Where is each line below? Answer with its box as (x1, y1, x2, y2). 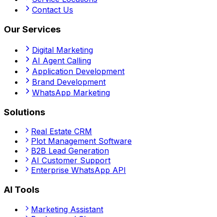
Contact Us (32, 5, 73, 15)
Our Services (4, 24, 61, 35)
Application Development (32, 66, 124, 76)
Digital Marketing (32, 45, 93, 55)
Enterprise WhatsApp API (31, 165, 126, 175)
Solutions (4, 106, 45, 118)
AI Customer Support (31, 155, 110, 166)
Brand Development (32, 77, 106, 87)
